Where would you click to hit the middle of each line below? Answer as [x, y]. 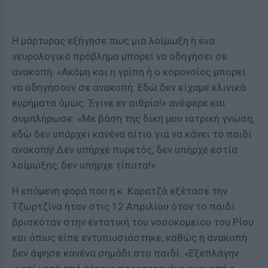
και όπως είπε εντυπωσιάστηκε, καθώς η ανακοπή [130, 237]
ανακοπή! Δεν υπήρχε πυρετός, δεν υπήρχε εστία [125, 150]
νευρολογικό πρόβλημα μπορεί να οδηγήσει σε [120, 56]
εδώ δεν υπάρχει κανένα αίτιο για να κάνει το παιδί [132, 134]
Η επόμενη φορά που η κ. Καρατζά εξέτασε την [120, 191]
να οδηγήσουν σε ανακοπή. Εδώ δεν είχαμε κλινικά [129, 87]
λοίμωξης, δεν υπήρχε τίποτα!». [85, 165]
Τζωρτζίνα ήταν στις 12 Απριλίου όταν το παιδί [124, 206]
